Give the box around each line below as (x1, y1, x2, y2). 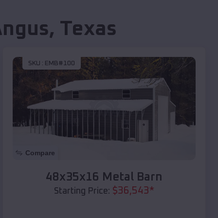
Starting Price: (54, 186, 110, 196)
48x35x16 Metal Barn (46, 171, 163, 183)
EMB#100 (45, 60, 75, 67)
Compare (25, 148, 55, 157)
